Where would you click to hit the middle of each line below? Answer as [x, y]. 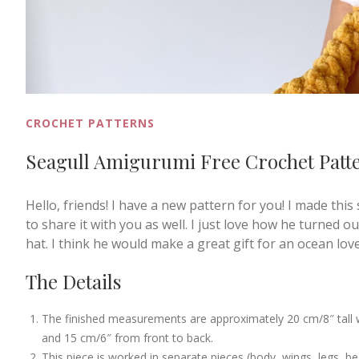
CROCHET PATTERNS [90, 123]
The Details [73, 281]
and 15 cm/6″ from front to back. [127, 337]
